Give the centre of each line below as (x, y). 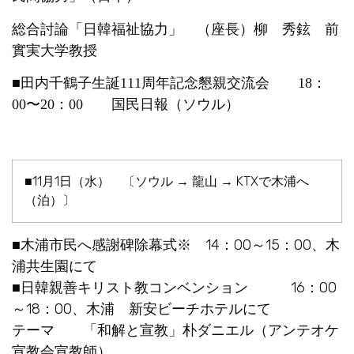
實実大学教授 (55, 50)
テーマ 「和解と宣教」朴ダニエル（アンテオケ (175, 330)
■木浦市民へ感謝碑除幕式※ (102, 245)
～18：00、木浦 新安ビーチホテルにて (141, 309)
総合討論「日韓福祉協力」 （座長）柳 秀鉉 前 (175, 29)
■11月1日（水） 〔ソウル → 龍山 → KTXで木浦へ (167, 181)
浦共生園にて (55, 266)
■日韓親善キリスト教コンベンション (130, 287)
